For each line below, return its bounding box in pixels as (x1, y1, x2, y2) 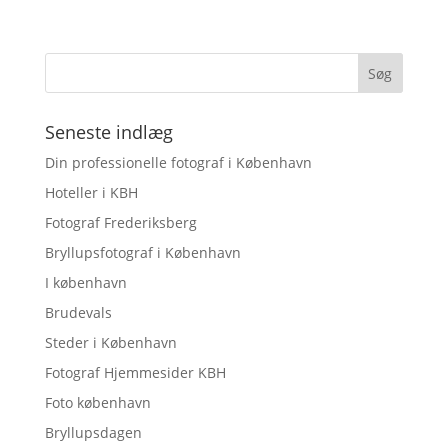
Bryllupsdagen (44, 423, 142, 442)
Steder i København (44, 333, 177, 352)
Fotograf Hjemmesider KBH (44, 363, 226, 382)
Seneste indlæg (44, 120, 173, 144)
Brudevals (44, 303, 112, 322)
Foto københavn (44, 393, 151, 412)
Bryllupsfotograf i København (44, 243, 241, 262)
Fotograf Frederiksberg (44, 213, 197, 232)
